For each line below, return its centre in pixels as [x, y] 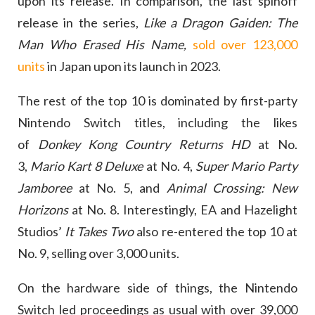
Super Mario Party [246, 166]
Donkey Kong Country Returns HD [148, 144]
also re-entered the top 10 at [217, 232]
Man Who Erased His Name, [105, 45]
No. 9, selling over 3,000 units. [99, 253]
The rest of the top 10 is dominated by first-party [157, 101]
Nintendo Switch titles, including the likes [157, 123]
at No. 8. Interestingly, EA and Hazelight [185, 210]
